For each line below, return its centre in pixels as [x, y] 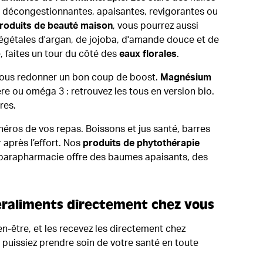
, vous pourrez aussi [156, 26]
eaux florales [148, 54]
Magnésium [186, 77]
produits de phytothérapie [141, 143]
